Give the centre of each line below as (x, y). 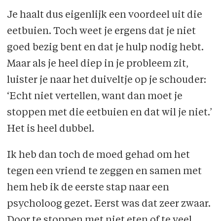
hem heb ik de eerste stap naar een (88, 188)
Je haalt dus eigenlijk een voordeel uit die (104, 16)
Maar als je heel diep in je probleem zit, (97, 64)
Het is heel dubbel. (50, 129)
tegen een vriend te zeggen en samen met (104, 172)
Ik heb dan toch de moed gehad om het (98, 156)
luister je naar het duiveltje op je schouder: (106, 81)
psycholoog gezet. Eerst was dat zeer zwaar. (109, 204)
